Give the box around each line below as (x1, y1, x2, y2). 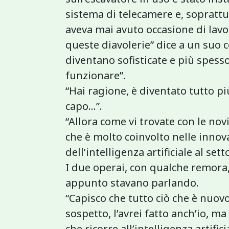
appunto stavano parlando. (65, 176, 199, 190)
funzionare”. (65, 68, 126, 82)
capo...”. (65, 99, 102, 113)
